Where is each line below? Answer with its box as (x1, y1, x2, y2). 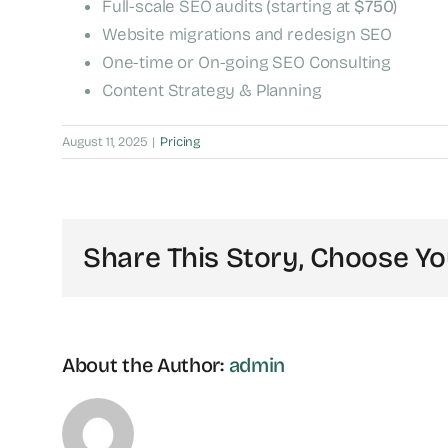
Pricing (160, 133, 202, 150)
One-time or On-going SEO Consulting (102, 51, 392, 73)
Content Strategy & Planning (102, 79, 322, 101)
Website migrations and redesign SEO (102, 23, 393, 45)
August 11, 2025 (62, 133, 148, 150)
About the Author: (62, 353, 229, 378)
